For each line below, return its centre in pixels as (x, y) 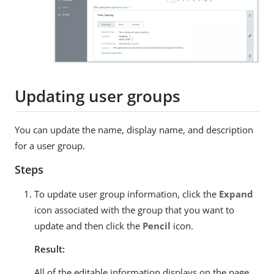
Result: (50, 249)
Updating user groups (98, 96)
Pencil (157, 226)
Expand (236, 194)
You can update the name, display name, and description (134, 130)
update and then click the (88, 226)
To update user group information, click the (127, 194)
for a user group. (50, 146)
